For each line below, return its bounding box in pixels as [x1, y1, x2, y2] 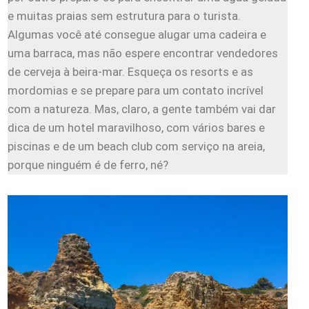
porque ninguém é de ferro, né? [8, 158, 168, 172]
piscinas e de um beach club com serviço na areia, [8, 139, 265, 154]
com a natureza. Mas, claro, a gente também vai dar [8, 102, 276, 117]
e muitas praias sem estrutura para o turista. [8, 9, 241, 23]
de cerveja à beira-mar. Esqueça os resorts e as [8, 65, 253, 79]
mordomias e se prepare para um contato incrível [8, 83, 263, 98]
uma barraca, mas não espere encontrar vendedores [8, 46, 278, 61]
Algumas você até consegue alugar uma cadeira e [8, 28, 266, 42]
